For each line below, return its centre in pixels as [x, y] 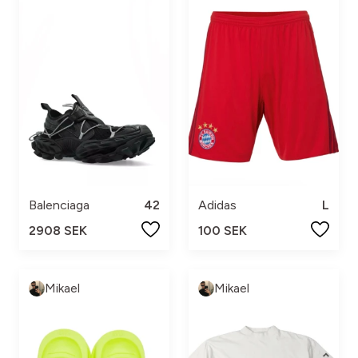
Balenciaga [59, 205]
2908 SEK [58, 230]
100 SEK [223, 230]
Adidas [217, 205]
